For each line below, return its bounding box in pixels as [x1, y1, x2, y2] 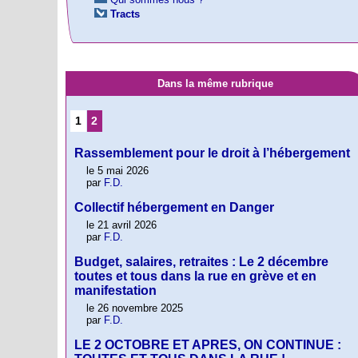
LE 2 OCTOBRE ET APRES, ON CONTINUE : [74, 338, 341, 352]
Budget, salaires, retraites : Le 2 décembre [74, 255, 328, 269]
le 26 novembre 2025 [86, 302, 183, 315]
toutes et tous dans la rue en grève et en [74, 269, 316, 284]
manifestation [74, 284, 157, 298]
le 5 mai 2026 [86, 165, 149, 177]
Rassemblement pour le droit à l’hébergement [74, 146, 350, 161]
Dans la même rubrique [157, 78, 273, 90]
